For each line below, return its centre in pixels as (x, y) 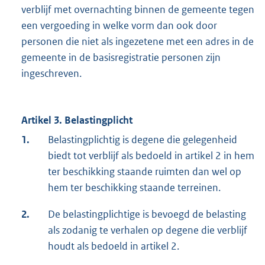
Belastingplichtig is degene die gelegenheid (143, 140)
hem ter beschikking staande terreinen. (134, 188)
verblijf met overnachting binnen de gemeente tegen (138, 10)
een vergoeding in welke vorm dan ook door (119, 26)
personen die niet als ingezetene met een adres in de (138, 42)
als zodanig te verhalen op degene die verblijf (148, 230)
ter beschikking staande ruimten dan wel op (145, 172)
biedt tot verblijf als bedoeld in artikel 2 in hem (151, 156)
